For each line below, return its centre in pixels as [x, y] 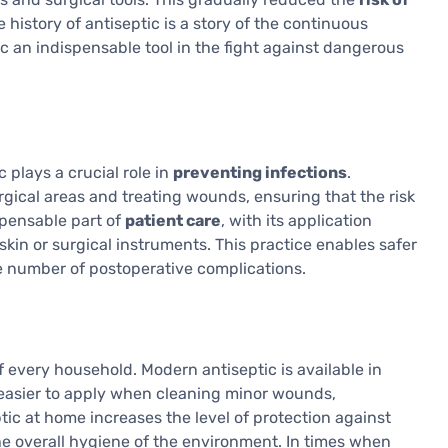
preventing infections [260, 173]
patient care [173, 221]
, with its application [296, 221]
